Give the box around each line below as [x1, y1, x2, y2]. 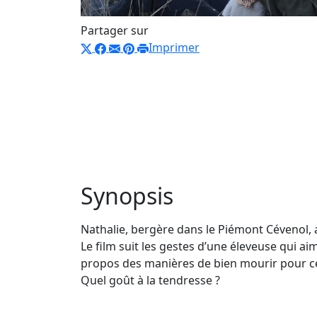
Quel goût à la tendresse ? [81, 272, 220, 288]
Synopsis [81, 180, 173, 211]
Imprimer [149, 40, 200, 56]
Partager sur [81, 23, 149, 39]
